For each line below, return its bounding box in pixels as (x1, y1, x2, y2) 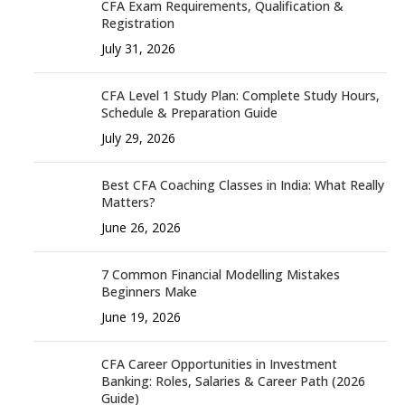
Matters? (101, 193, 155, 211)
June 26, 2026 (101, 218, 181, 236)
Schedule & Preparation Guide (101, 103, 278, 121)
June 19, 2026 (101, 307, 181, 325)
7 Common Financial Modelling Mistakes (101, 265, 340, 283)
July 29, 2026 (101, 128, 175, 146)
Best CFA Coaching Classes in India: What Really (101, 175, 384, 193)
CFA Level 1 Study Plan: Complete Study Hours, (101, 86, 380, 104)
